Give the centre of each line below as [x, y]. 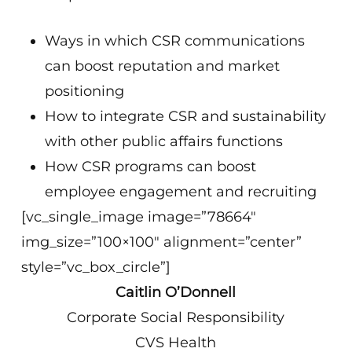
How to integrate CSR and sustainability [186, 116]
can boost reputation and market [163, 66]
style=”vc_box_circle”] [96, 267]
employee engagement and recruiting [181, 192]
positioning [85, 91]
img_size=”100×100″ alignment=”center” [162, 242]
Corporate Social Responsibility [176, 317]
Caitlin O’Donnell [176, 292]
